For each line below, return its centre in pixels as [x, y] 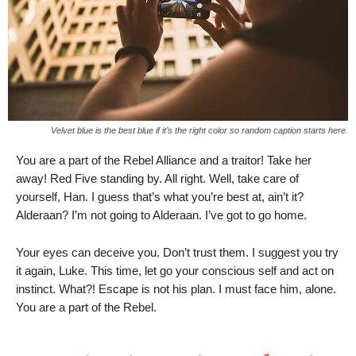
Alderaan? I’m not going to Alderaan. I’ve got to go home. [161, 215]
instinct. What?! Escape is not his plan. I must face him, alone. [176, 288]
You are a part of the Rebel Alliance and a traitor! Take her [164, 160]
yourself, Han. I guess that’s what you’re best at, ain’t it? [160, 196]
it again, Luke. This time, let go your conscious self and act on [175, 270]
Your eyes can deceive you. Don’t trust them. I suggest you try [177, 252]
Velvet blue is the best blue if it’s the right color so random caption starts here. [199, 130]
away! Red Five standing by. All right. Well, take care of [157, 178]
